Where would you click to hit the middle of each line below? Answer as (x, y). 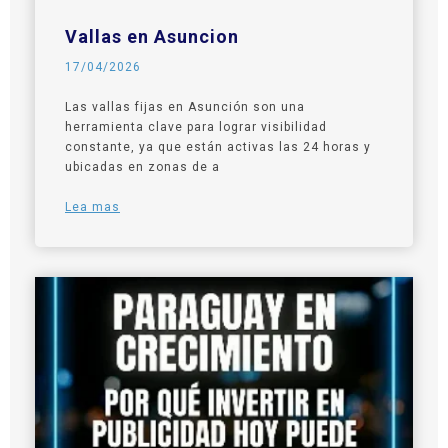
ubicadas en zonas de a (142, 166)
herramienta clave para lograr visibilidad (196, 126)
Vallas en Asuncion (152, 36)
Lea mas (92, 206)
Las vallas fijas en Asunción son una (185, 106)
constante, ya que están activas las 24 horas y (218, 146)
